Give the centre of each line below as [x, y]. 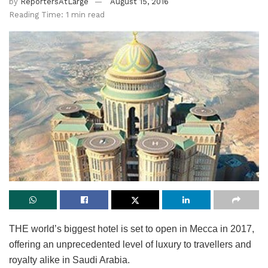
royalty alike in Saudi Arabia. [69, 260]
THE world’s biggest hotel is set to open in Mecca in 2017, [132, 229]
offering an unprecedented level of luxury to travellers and [130, 245]
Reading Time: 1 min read [57, 14]
